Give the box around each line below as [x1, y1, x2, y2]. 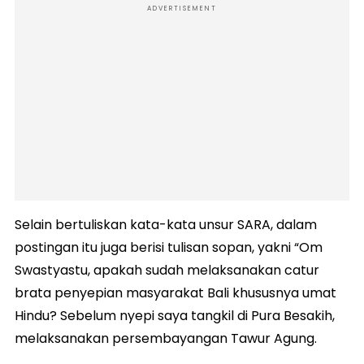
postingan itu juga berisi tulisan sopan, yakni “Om [15, 238, 323, 258]
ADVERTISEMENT [147, 4, 217, 14]
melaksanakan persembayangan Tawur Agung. [15, 329, 317, 349]
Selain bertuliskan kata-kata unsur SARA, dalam [15, 215, 317, 235]
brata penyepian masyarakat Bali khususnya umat [15, 284, 336, 303]
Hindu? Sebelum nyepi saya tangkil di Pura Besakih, [15, 306, 335, 326]
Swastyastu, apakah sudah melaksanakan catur [15, 261, 319, 280]
